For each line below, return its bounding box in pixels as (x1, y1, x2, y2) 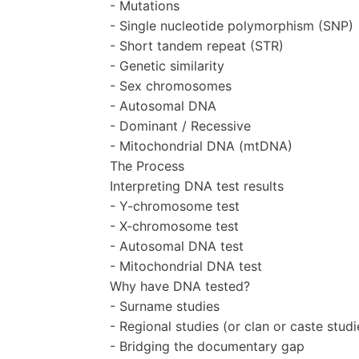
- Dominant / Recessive (110, 117, 251, 134)
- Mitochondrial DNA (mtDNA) (110, 137, 292, 154)
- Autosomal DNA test (110, 237, 244, 254)
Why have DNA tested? (110, 277, 250, 294)
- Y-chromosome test (110, 197, 240, 214)
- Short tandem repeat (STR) (110, 37, 284, 54)
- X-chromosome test (110, 217, 239, 234)
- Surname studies (110, 297, 220, 314)
